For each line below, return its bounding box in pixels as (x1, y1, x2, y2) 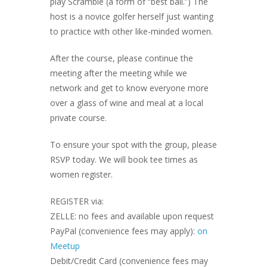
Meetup (50, 240, 80, 252)
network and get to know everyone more (50, 82, 209, 94)
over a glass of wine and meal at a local (50, 97, 203, 108)
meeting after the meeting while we (50, 67, 187, 79)
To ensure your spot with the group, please (50, 138, 217, 150)
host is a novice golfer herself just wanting (50, 10, 213, 22)
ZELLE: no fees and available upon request (50, 210, 214, 222)
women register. (50, 168, 113, 180)
